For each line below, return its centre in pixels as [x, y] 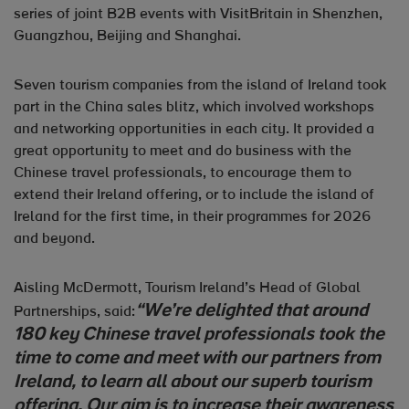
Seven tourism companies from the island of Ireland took [200, 86]
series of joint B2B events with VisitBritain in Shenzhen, [198, 15]
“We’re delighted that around [252, 311]
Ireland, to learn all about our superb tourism [193, 383]
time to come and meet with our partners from [197, 359]
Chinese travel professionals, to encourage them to [183, 173]
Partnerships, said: [74, 312]
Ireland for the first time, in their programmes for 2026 [192, 217]
